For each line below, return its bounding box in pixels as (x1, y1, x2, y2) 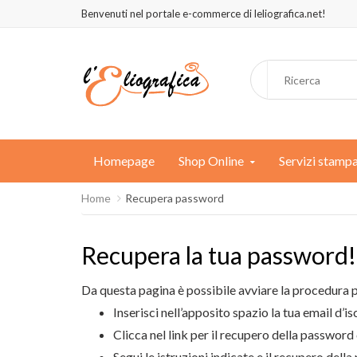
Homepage (93, 153, 155, 168)
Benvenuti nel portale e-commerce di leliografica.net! (81, 7, 326, 20)
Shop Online (178, 153, 244, 168)
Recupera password (125, 191, 224, 205)
